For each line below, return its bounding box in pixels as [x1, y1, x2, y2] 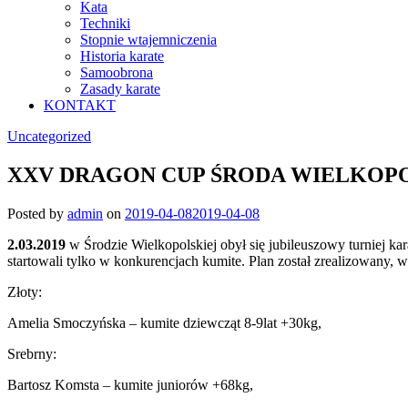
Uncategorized [7, 127, 91, 144]
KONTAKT [44, 97, 116, 113]
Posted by [7, 205, 67, 221]
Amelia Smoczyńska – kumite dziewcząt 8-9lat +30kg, [7, 314, 321, 331]
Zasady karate [80, 80, 160, 97]
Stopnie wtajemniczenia [80, 31, 217, 47]
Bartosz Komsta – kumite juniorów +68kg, [7, 376, 253, 393]
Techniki [80, 15, 130, 31]
